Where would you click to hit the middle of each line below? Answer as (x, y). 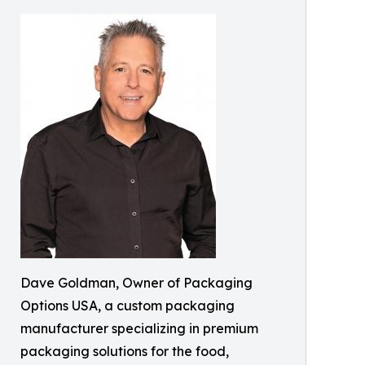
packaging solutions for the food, (125, 351)
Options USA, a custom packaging (128, 306)
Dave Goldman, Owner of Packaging (136, 283)
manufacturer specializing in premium (139, 328)
